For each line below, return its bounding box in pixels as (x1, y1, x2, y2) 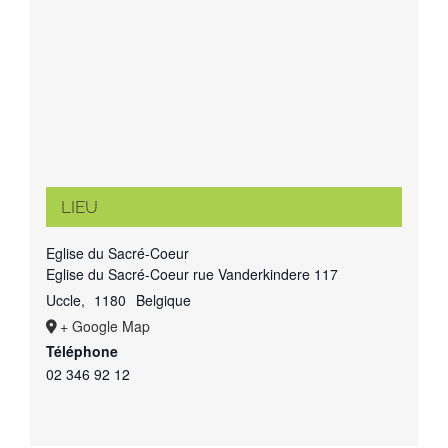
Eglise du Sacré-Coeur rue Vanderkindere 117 (45, 263, 338, 284)
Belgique (135, 289, 191, 310)
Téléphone (45, 340, 118, 361)
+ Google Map (59, 315, 150, 336)
